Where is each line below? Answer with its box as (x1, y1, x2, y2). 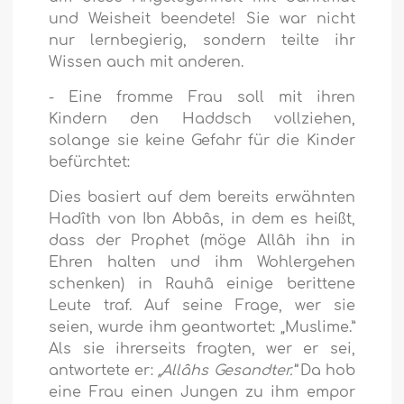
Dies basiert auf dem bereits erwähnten (49, 189, 355, 207)
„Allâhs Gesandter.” (158, 363, 296, 380)
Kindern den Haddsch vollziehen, (49, 111, 355, 128)
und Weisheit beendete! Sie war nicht (49, 11, 355, 28)
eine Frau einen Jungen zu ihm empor (49, 384, 355, 401)
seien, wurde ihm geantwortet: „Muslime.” (49, 319, 355, 336)
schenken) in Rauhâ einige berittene (49, 276, 355, 293)
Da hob (295, 363, 355, 380)
